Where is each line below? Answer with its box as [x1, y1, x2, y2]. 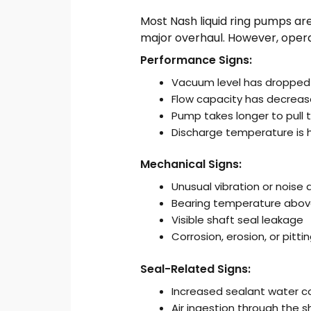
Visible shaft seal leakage [171, 212, 304, 228]
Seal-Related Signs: [140, 260, 251, 277]
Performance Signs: [140, 51, 253, 68]
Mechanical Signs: [140, 156, 242, 173]
